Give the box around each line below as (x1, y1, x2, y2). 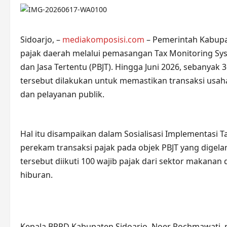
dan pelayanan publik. (20, 89, 104, 100)
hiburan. (20, 169, 53, 180)
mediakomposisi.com (62, 34, 144, 45)
